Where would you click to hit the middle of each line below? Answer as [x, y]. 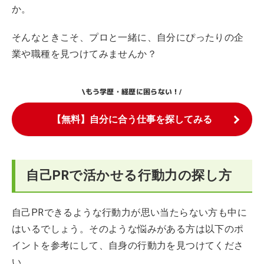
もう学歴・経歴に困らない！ [132, 92]
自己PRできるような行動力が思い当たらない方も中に [129, 212]
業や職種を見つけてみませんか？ [84, 54]
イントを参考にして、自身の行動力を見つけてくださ [128, 245]
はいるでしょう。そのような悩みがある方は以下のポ [128, 229]
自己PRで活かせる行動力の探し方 [129, 175]
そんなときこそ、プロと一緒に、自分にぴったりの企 [128, 37]
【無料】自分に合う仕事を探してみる [132, 119]
